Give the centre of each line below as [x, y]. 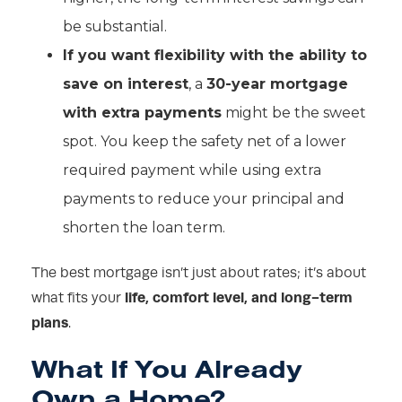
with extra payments [142, 113]
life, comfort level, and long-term [239, 298]
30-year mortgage [277, 84]
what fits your [78, 298]
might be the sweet [294, 113]
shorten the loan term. [144, 228]
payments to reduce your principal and [204, 199]
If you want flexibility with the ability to [215, 56]
